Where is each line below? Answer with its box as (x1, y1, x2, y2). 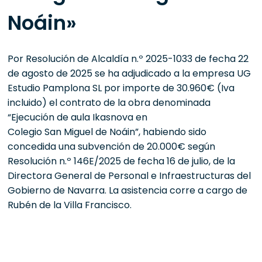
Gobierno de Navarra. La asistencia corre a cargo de (8, 183, 248, 197)
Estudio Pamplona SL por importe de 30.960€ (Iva (8, 81, 235, 95)
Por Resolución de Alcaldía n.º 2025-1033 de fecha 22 (8, 51, 249, 65)
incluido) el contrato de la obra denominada (8, 95, 211, 109)
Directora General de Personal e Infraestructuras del (8, 168, 251, 182)
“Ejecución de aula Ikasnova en (8, 110, 148, 124)
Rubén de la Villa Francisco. (8, 198, 132, 212)
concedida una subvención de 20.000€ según (8, 139, 216, 153)
